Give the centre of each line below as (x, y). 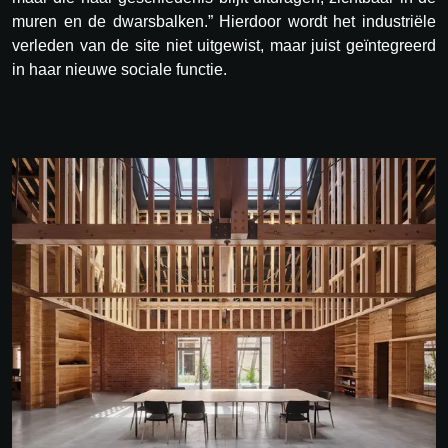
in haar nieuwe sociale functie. (119, 70)
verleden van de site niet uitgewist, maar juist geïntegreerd (224, 46)
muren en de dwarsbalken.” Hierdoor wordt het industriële (224, 22)
